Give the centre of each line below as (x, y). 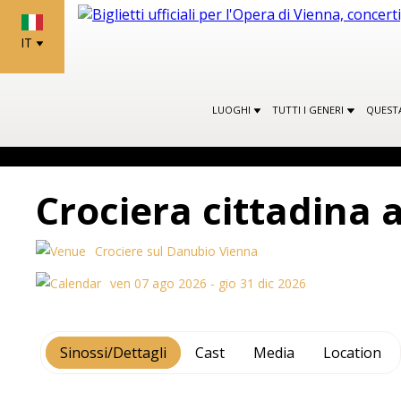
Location (353, 353)
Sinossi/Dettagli (114, 353)
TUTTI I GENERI (310, 110)
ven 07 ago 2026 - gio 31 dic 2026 (209, 283)
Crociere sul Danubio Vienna (177, 251)
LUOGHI (233, 110)
